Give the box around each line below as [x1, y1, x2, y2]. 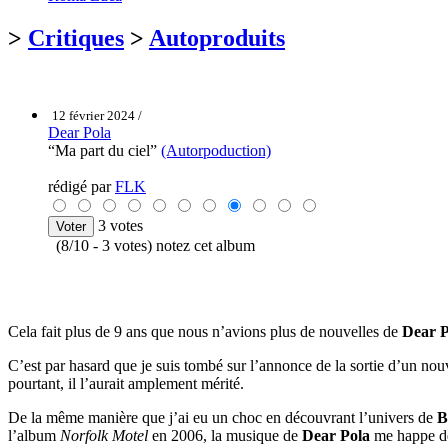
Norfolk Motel [60, 426, 148, 444]
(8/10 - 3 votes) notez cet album [48, 236, 255, 254]
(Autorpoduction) [161, 141, 271, 159]
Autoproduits [149, 24, 285, 51]
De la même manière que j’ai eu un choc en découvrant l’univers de [8, 408, 437, 426]
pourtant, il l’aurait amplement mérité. [8, 374, 244, 392]
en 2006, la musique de [148, 426, 302, 444]
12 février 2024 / [52, 107, 142, 123]
